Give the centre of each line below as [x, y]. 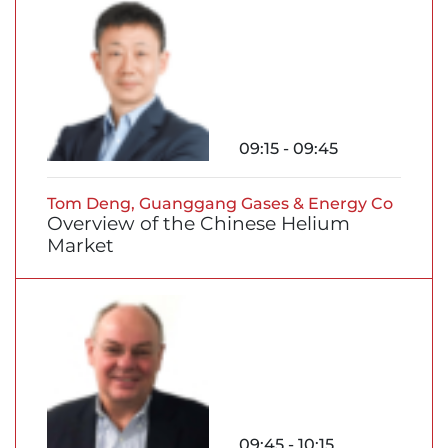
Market [80, 246]
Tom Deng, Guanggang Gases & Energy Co [220, 204]
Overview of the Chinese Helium [198, 224]
